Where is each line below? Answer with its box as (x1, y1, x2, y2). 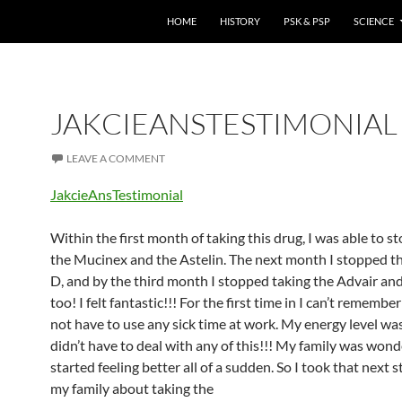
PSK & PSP (284, 15, 330, 27)
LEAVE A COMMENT (66, 152, 165, 165)
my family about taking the (50, 380, 214, 397)
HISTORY (220, 15, 260, 27)
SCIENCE (354, 15, 394, 27)
